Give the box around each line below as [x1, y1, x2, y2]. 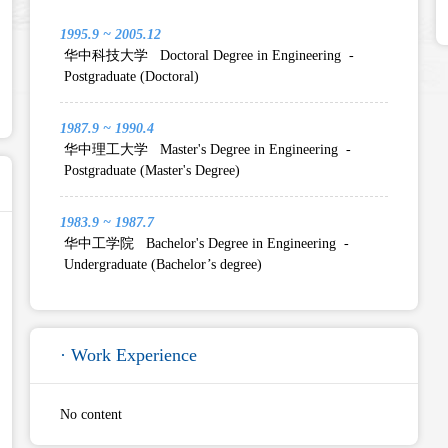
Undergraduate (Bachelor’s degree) [60, 257, 266, 272]
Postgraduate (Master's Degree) [60, 163, 244, 178]
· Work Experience [60, 345, 197, 365]
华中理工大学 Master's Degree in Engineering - [60, 142, 351, 157]
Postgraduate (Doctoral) [60, 69, 203, 84]
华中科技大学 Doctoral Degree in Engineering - [60, 48, 354, 63]
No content [60, 407, 122, 422]
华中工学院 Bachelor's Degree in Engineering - [60, 236, 349, 251]
